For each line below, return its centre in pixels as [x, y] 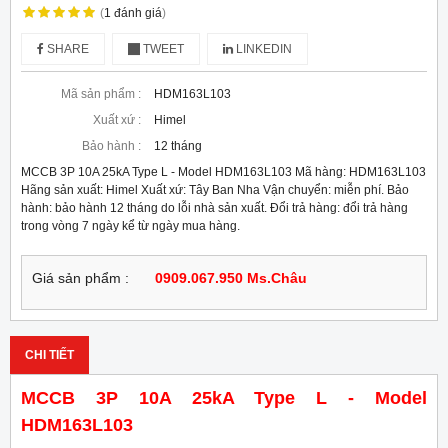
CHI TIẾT [49, 355]
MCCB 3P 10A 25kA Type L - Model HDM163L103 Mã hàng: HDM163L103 [223, 172]
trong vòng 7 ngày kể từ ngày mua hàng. [130, 226]
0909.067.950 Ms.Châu [231, 279]
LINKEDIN [262, 49]
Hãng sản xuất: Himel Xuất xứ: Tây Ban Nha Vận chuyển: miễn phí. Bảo [215, 190]
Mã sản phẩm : [101, 94]
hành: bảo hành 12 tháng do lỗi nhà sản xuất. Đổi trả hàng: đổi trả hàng [214, 208]
